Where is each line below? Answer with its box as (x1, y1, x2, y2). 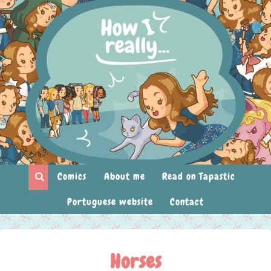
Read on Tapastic (162, 170, 236, 183)
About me (103, 170, 145, 183)
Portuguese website (67, 195, 153, 209)
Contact (170, 195, 204, 209)
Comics (57, 170, 87, 183)
